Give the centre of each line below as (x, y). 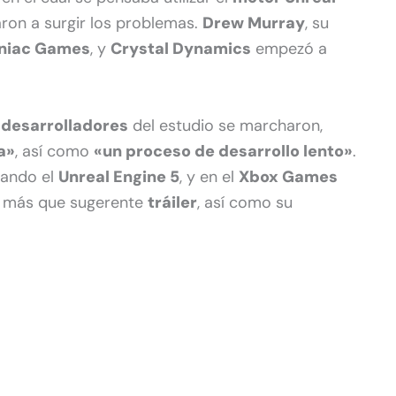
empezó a (289, 49)
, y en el (209, 177)
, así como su (245, 203)
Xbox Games (288, 177)
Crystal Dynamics (181, 49)
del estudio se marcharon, (225, 126)
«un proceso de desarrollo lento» (223, 152)
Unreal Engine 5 (119, 177)
